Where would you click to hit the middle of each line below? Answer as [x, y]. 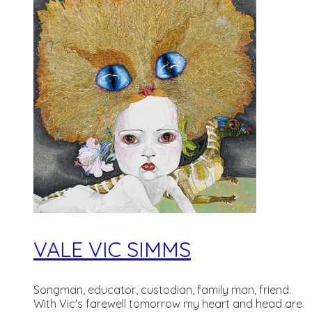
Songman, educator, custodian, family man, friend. [162, 290]
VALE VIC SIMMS [112, 249]
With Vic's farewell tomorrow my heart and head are [168, 304]
